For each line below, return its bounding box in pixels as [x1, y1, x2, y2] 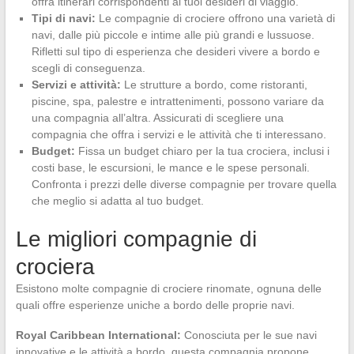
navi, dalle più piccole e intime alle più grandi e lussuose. [31, 28, 314, 41]
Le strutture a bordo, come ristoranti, [120, 77, 307, 91]
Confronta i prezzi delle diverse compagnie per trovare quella [31, 177, 337, 190]
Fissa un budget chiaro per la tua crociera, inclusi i [74, 144, 330, 157]
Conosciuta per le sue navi [180, 328, 317, 341]
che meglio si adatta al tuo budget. [31, 194, 204, 207]
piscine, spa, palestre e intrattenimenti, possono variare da [31, 94, 324, 107]
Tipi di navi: [31, 11, 96, 24]
